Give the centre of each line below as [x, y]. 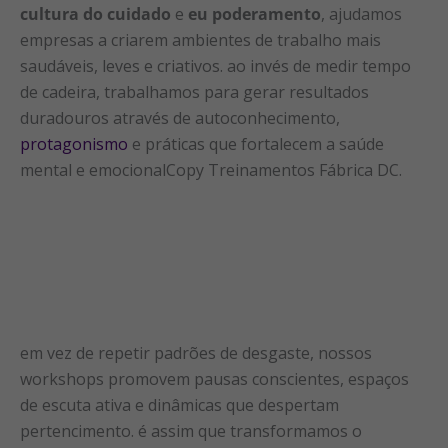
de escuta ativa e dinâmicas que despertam [179, 404]
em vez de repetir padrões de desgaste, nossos [196, 352]
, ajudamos [361, 13]
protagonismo [74, 143]
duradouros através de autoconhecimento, [180, 117]
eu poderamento [254, 13]
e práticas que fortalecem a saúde [256, 143]
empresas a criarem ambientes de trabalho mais [200, 39]
